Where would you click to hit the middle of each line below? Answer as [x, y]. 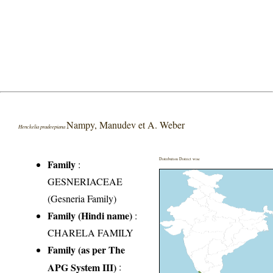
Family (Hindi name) [90, 215]
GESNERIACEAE [85, 181]
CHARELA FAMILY [91, 232]
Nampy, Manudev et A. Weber [126, 124]
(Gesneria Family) [82, 198]
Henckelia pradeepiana [43, 126]
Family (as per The [87, 249]
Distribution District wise [180, 158]
